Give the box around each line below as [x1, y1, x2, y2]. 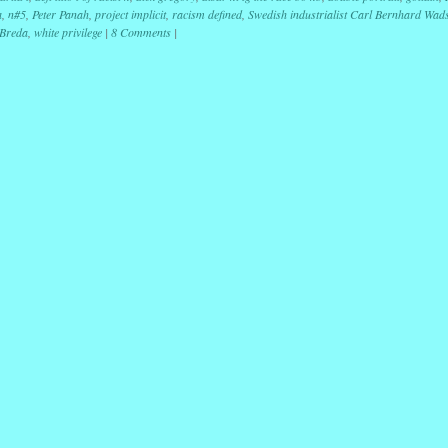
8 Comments [110, 23, 171, 40]
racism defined [171, 5, 242, 22]
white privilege [33, 23, 102, 40]
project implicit [94, 5, 166, 22]
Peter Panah [31, 5, 89, 22]
